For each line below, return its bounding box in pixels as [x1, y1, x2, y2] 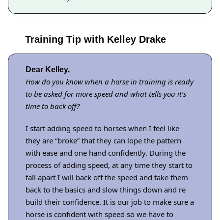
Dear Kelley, [26, 65, 70, 74]
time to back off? [26, 101, 80, 111]
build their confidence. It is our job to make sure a [26, 197, 194, 207]
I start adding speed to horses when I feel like [26, 123, 179, 134]
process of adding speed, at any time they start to [26, 160, 192, 170]
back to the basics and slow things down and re [26, 185, 186, 195]
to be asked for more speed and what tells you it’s [26, 89, 186, 99]
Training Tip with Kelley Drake [25, 34, 166, 45]
